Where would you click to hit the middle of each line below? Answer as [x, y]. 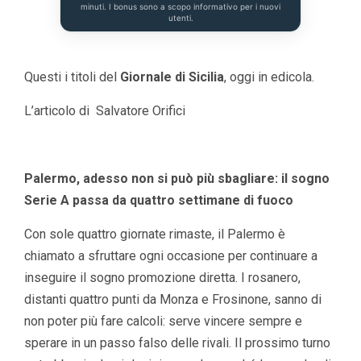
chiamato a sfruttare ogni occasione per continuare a [171, 256]
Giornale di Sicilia [172, 77]
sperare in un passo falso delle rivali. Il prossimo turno [177, 343]
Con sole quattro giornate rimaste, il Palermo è [155, 234]
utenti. [180, 18]
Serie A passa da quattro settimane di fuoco [159, 201]
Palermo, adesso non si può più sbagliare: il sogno [177, 179]
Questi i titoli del [72, 77]
